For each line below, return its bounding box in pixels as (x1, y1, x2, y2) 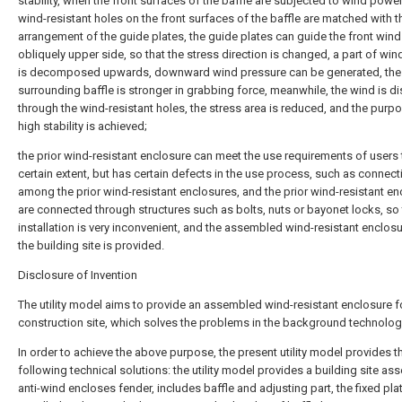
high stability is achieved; (18, 119, 147, 133)
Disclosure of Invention (18, 268, 137, 282)
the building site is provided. (18, 239, 164, 252)
